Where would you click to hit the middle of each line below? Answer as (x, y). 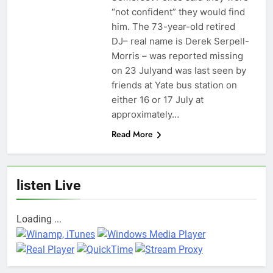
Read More (132, 134)
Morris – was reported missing (177, 56)
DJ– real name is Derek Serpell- (180, 41)
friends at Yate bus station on (174, 85)
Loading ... (39, 219)
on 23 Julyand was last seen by (179, 71)
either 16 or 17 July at (157, 100)
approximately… (145, 115)
